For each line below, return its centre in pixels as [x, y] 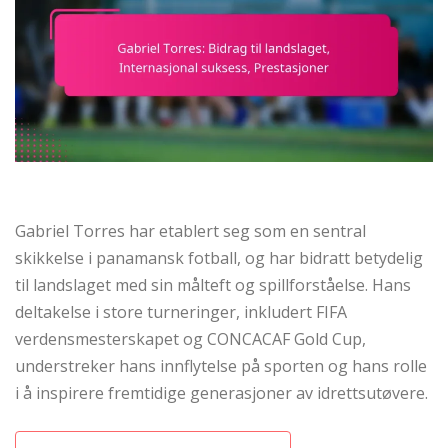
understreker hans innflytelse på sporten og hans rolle [221, 366]
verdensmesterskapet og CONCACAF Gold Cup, [190, 339]
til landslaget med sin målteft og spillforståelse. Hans [213, 285]
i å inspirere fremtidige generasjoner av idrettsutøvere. [221, 393]
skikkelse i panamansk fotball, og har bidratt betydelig [219, 258]
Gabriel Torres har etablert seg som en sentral [190, 231]
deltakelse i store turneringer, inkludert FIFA [181, 312]
